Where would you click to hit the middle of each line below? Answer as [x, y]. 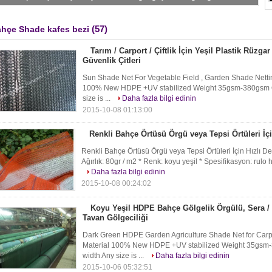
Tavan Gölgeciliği [115, 218]
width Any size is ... [114, 256]
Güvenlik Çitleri [112, 60]
